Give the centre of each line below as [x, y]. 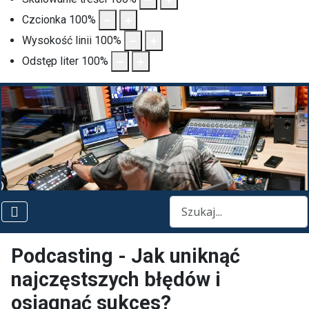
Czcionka [44, 19]
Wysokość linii [57, 40]
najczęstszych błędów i [116, 279]
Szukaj [187, 204]
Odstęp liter [50, 61]
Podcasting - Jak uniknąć [126, 256]
